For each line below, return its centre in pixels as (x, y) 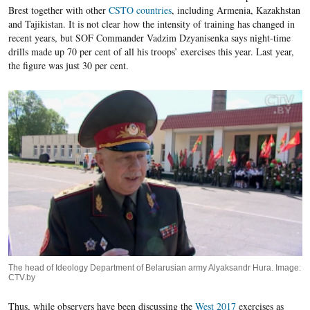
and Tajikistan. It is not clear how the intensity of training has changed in (151, 24)
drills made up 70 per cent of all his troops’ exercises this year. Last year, (151, 52)
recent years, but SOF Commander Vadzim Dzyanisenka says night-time (149, 38)
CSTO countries (140, 10)
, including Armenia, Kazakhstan (236, 10)
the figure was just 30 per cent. (68, 66)
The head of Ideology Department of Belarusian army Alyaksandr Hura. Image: (154, 267)
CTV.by (21, 277)
